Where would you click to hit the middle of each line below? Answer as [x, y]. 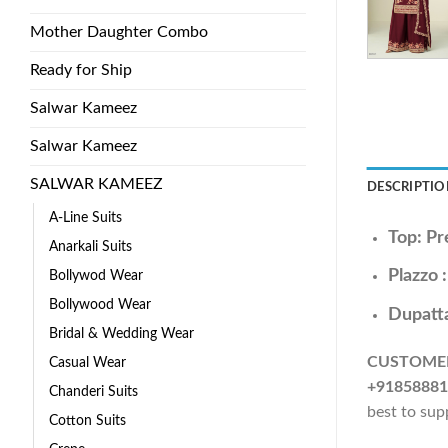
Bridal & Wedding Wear [121, 333]
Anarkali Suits [90, 246]
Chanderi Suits [93, 391]
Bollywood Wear [100, 304]
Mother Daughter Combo [119, 31]
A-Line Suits [85, 217]
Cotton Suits [87, 420]
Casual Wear [87, 362]
